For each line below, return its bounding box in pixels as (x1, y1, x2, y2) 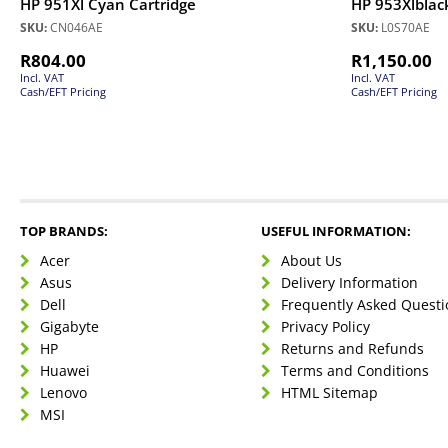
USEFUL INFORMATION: (261, 221, 412, 240)
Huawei (40, 360, 90, 380)
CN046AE (47, 18, 103, 36)
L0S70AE (378, 18, 430, 36)
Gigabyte (40, 316, 99, 336)
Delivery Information (281, 272, 419, 292)
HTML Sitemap (281, 382, 379, 402)
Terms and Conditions (281, 360, 430, 380)
